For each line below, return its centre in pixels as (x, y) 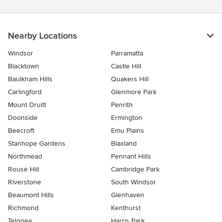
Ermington (127, 118)
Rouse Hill (24, 169)
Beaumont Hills (31, 195)
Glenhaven (128, 195)
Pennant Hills (131, 156)
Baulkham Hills (30, 79)
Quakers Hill (130, 79)
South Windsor (134, 182)
